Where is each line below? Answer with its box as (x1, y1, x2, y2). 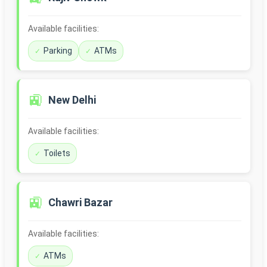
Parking (44, 46, 72, 56)
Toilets (44, 148, 70, 159)
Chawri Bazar (48, 196, 113, 209)
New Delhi (48, 94, 96, 107)
